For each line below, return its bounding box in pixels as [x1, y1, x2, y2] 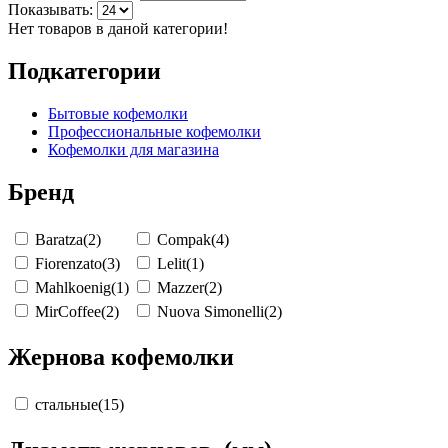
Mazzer [157, 278, 204, 296]
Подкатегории [8, 58, 161, 85]
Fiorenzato [35, 254, 102, 272]
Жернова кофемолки [8, 343, 234, 370]
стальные [35, 395, 98, 413]
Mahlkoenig [35, 278, 111, 296]
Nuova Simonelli [157, 302, 264, 320]
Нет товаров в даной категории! [8, 20, 228, 38]
